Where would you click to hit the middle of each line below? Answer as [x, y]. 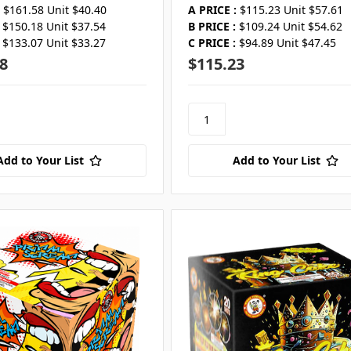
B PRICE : [212, 27]
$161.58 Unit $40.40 [54, 10]
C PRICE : [212, 43]
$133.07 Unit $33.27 [54, 43]
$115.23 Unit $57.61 [291, 10]
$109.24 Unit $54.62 [290, 27]
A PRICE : [212, 10]
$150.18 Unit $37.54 [54, 27]
